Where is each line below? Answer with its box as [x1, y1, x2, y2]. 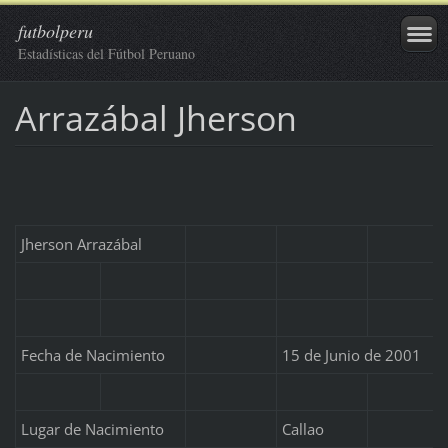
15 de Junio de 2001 [281, 344, 421, 365]
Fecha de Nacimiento [20, 344, 165, 365]
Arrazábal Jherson [14, 94, 297, 141]
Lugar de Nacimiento [20, 418, 164, 439]
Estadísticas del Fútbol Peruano [18, 44, 195, 63]
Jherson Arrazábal [20, 233, 142, 254]
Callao [281, 418, 324, 439]
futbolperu [18, 19, 93, 43]
